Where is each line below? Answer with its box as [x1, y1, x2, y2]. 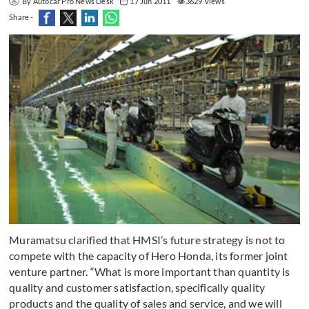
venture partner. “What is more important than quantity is [9, 265, 290, 279]
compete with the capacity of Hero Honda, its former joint [9, 249, 288, 263]
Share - [9, 12, 34, 21]
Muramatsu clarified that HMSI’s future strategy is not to [9, 233, 286, 247]
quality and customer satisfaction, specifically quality [9, 281, 266, 295]
